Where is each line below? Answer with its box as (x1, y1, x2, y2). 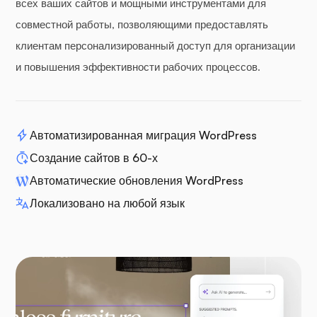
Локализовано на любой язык (30, 195, 185, 210)
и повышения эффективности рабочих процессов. (16, 59, 260, 74)
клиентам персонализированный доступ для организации (16, 38, 295, 52)
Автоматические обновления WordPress (30, 173, 243, 188)
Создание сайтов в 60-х (30, 150, 158, 165)
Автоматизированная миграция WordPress (30, 127, 257, 142)
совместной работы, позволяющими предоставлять (16, 17, 268, 31)
